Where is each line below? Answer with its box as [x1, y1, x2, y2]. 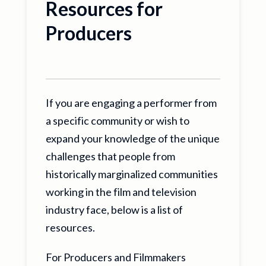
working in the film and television [45, 185, 197, 199]
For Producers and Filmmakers [45, 251, 186, 264]
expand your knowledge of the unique [45, 132, 220, 145]
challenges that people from [45, 150, 175, 163]
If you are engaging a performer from [45, 96, 217, 110]
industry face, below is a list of [45, 203, 183, 217]
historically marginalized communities [45, 167, 218, 181]
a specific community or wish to [45, 114, 189, 128]
